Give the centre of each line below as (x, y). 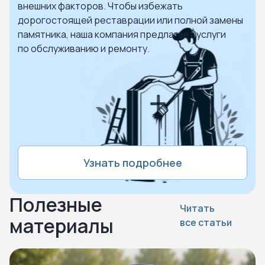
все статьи (206, 222)
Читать (198, 208)
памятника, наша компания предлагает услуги (122, 34)
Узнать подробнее (132, 163)
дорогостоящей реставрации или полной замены (130, 20)
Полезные (56, 205)
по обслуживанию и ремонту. (84, 49)
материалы (62, 226)
